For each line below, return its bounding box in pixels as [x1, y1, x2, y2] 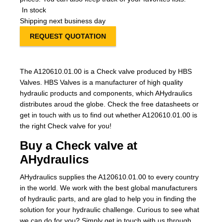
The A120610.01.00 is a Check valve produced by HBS [20, 67, 192, 75]
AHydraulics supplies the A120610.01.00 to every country [20, 173, 199, 181]
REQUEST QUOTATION [30, 32, 106, 40]
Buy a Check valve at [20, 139, 137, 152]
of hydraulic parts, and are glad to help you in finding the [20, 195, 196, 203]
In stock [20, 6, 46, 14]
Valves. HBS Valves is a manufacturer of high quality [20, 78, 183, 86]
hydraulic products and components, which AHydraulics [20, 89, 192, 97]
